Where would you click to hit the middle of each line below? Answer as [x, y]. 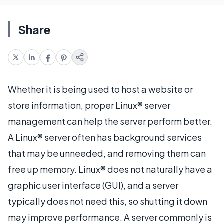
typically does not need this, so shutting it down [108, 201]
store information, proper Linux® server [89, 105]
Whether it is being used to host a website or [100, 89]
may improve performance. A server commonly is [110, 217]
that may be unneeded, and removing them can [107, 153]
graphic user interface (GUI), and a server [93, 185]
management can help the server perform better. [110, 121]
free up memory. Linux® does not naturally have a [110, 169]
